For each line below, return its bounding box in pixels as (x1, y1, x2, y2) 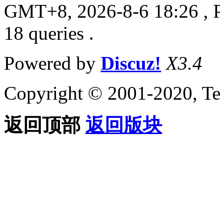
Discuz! (101, 52, 161, 74)
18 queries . (4, 22, 94, 44)
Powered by (4, 52, 101, 74)
